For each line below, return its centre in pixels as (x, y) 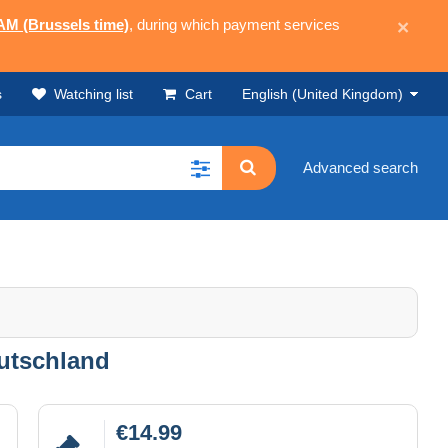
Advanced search (360, 168)
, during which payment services (234, 24)
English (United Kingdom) (322, 94)
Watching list (93, 94)
